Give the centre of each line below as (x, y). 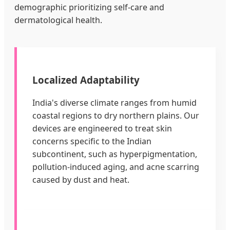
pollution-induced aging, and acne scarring (116, 167)
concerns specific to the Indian (92, 141)
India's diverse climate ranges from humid (114, 103)
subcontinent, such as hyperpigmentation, (115, 154)
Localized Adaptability (86, 80)
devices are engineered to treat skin (102, 129)
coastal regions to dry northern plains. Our (116, 116)
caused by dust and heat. (81, 180)
